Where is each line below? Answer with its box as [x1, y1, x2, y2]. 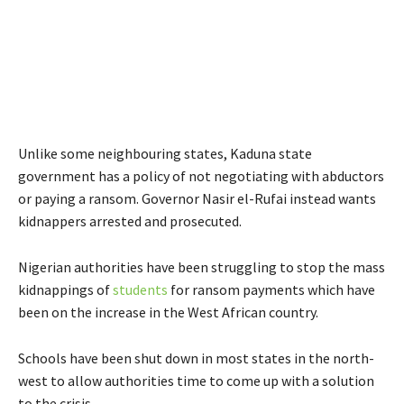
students [113, 280, 168, 299]
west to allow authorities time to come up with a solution [18, 372, 374, 390]
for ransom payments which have [168, 280, 375, 299]
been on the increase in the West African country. [18, 303, 318, 322]
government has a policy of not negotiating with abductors [18, 167, 384, 186]
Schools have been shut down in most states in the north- [18, 349, 374, 368]
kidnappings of [18, 280, 113, 299]
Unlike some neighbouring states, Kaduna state [18, 144, 312, 163]
